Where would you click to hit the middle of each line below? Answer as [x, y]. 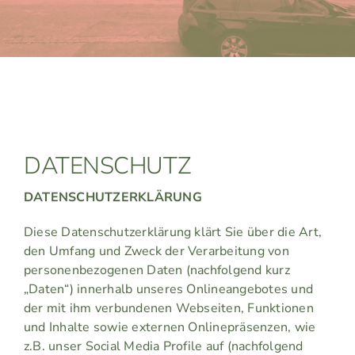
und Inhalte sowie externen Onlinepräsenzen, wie [170, 328]
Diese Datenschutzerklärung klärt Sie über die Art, [172, 233]
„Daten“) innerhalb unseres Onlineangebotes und [168, 290]
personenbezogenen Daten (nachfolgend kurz [157, 271]
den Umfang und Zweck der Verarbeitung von [156, 252]
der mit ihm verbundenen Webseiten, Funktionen [168, 309]
